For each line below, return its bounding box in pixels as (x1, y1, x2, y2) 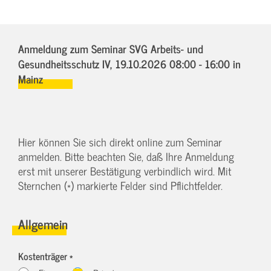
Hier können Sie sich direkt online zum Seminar (18, 132, 222, 151)
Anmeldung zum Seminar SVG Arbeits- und (18, 39, 203, 57)
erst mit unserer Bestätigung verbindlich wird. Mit (18, 162, 231, 180)
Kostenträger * (18, 247, 73, 264)
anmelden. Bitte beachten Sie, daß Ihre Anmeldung (18, 147, 234, 165)
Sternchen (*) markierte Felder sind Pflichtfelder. (18, 176, 223, 194)
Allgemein (18, 212, 68, 234)
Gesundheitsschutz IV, (18, 54, 116, 73)
